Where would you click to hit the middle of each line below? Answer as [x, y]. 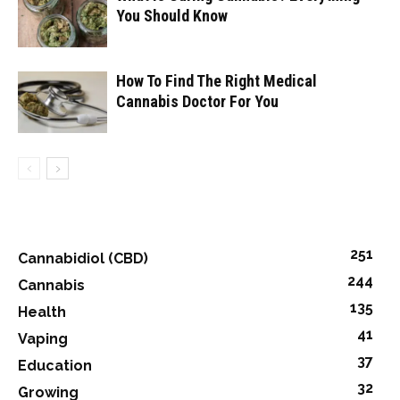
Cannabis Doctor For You [197, 101]
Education [55, 365]
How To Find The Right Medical [217, 80]
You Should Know [172, 15]
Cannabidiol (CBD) [83, 258]
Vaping [43, 338]
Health [42, 312]
